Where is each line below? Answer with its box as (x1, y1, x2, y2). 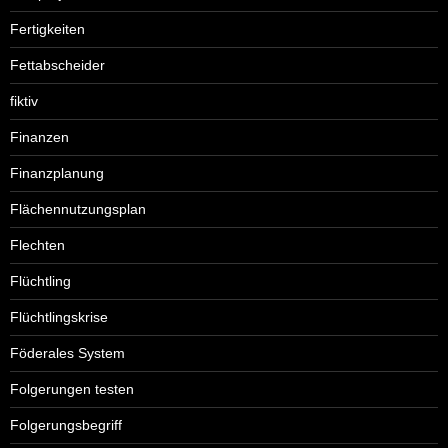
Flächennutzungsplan (10, 200, 146, 217)
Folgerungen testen (10, 380, 134, 397)
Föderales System (10, 344, 125, 361)
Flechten (10, 236, 65, 253)
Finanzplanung (10, 164, 104, 181)
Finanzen (10, 128, 69, 145)
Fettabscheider (10, 56, 105, 73)
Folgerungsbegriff (10, 416, 122, 433)
